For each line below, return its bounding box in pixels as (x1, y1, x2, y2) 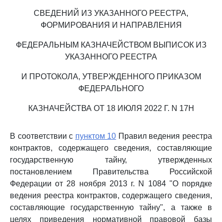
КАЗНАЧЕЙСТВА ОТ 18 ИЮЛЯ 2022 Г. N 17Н (28, 104, 194, 112)
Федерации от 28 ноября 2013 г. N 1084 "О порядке (10, 179, 212, 188)
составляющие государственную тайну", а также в (10, 203, 212, 212)
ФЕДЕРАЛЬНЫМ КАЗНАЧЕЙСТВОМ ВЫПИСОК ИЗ (15, 41, 207, 49)
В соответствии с (10, 132, 75, 140)
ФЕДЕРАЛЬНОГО (78, 84, 144, 93)
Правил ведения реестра (116, 132, 213, 140)
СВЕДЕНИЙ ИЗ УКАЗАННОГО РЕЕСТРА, (34, 9, 188, 17)
